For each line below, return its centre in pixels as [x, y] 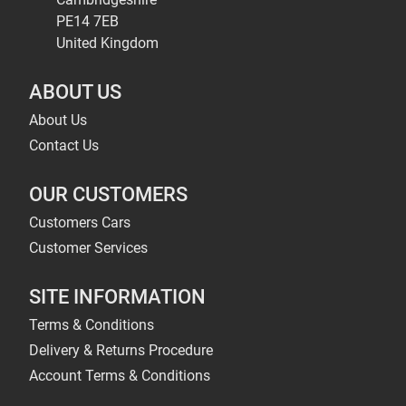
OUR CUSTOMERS [108, 194]
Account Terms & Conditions [120, 376]
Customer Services [88, 248]
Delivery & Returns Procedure [121, 350]
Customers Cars [80, 222]
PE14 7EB [87, 21]
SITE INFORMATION [117, 296]
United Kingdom [107, 43]
